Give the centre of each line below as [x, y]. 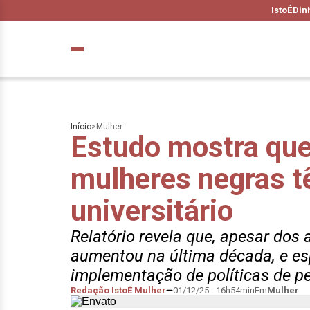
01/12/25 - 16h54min [214, 290]
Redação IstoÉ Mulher [118, 290]
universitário [152, 211]
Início [81, 127]
